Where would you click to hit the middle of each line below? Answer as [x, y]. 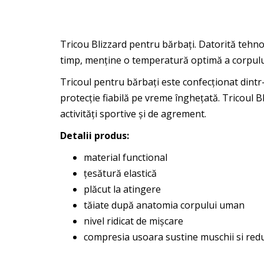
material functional [126, 157]
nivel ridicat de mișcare [133, 221]
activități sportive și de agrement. [134, 114]
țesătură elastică [120, 173]
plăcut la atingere [122, 189]
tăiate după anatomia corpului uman [164, 205]
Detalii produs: [95, 136]
